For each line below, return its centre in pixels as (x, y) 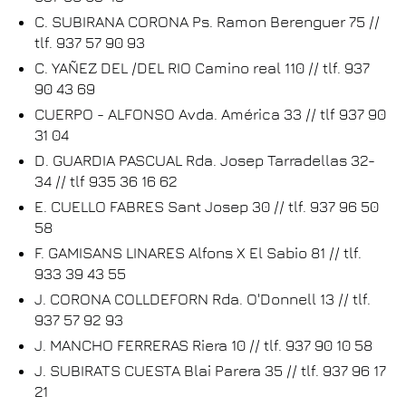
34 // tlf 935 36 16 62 (106, 181)
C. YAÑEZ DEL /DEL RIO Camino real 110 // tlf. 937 (202, 68)
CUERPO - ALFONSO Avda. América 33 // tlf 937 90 (210, 114)
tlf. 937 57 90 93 (90, 43)
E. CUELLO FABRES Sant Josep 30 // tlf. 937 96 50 (207, 207)
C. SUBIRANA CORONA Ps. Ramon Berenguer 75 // (207, 22)
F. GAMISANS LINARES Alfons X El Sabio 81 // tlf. (198, 253)
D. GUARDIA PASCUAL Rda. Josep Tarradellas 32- (205, 160)
